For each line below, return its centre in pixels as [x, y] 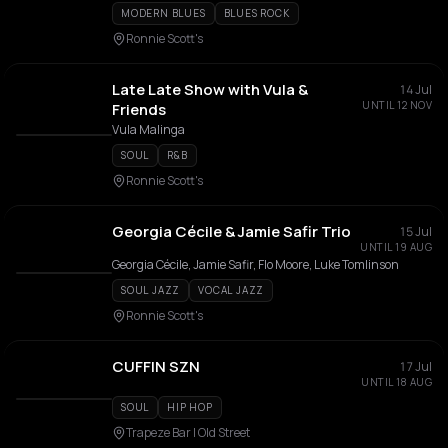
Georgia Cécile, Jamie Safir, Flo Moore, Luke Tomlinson [255, 264]
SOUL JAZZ [151, 290]
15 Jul [415, 231]
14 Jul [415, 89]
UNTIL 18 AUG [396, 382]
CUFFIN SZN [156, 366]
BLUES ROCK [256, 13]
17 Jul [415, 366]
